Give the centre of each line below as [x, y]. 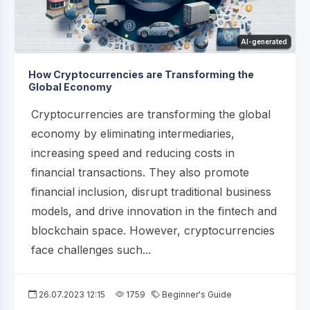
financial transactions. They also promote [140, 172]
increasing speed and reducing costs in [133, 153]
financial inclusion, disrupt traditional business [151, 191]
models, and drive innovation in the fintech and [154, 211]
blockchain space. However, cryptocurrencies [153, 230]
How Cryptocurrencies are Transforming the [141, 74]
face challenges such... [91, 249]
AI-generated [264, 41]
